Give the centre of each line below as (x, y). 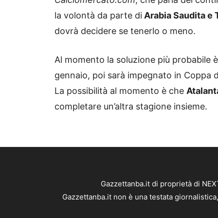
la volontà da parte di (98, 16)
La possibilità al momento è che (120, 91)
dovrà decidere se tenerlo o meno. (125, 31)
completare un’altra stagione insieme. (131, 107)
